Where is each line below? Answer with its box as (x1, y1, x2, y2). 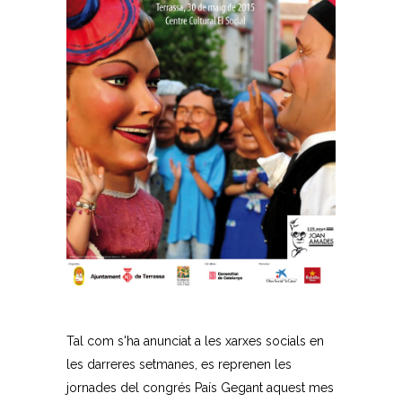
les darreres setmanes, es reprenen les (66, 356, 292, 371)
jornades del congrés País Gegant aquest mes (66, 380, 334, 395)
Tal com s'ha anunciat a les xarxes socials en (66, 333, 324, 348)
